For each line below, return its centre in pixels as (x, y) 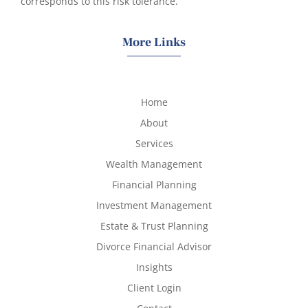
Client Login (154, 287)
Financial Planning (154, 184)
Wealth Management (154, 164)
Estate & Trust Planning (154, 225)
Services (154, 143)
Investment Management (154, 205)
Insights (154, 267)
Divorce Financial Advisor (154, 246)
